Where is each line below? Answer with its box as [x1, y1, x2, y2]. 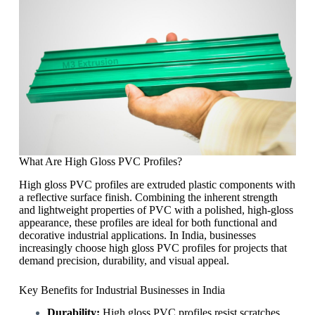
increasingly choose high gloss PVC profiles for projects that [18, 241, 287, 254]
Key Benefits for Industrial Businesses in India [18, 283, 225, 296]
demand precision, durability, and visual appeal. [18, 254, 229, 266]
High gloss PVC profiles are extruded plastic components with [18, 178, 295, 191]
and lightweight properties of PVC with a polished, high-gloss [18, 203, 293, 216]
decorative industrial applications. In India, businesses [18, 229, 256, 241]
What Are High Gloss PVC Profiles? [18, 155, 182, 167]
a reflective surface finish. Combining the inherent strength [18, 191, 278, 203]
